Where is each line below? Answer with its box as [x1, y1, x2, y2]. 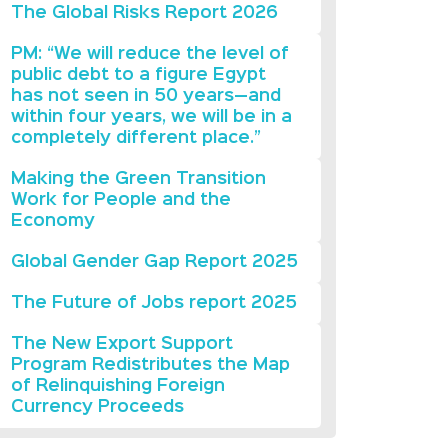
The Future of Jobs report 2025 [10, 296, 297, 312]
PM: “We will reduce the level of [10, 47, 289, 63]
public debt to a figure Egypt [10, 68, 266, 84]
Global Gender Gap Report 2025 [10, 255, 298, 271]
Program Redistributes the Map [10, 358, 290, 374]
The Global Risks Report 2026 [10, 6, 278, 22]
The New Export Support [10, 337, 233, 353]
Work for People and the [10, 193, 231, 209]
